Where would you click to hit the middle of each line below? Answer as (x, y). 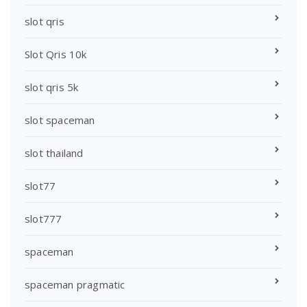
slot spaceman (60, 120)
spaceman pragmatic (75, 284)
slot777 (44, 218)
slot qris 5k (52, 87)
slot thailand (54, 152)
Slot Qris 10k (56, 54)
